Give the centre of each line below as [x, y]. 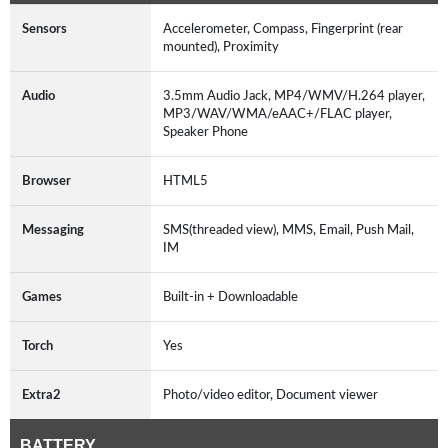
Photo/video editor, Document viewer [270, 394]
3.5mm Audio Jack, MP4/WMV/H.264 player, [294, 95]
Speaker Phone [205, 131]
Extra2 [41, 394]
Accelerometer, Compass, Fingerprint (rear [283, 28]
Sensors [44, 28]
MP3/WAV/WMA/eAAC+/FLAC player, [277, 113]
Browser [46, 180]
